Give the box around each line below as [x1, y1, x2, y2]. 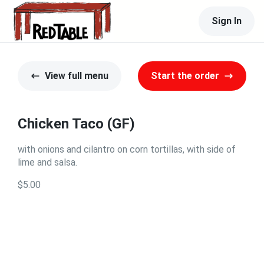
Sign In [212, 15, 242, 27]
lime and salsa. [18, 157, 77, 168]
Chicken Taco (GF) [18, 115, 135, 132]
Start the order [151, 70, 219, 81]
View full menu [45, 70, 108, 81]
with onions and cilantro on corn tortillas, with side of [18, 144, 236, 155]
